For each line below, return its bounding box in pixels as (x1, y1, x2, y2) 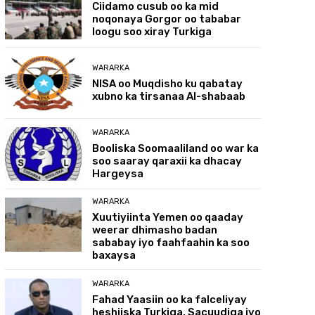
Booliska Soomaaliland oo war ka (92, 141, 259, 155)
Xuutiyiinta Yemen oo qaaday (92, 211, 244, 224)
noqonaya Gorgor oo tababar (92, 13, 242, 26)
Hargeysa (92, 167, 144, 180)
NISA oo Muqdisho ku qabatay (92, 77, 243, 90)
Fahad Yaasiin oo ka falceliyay (92, 293, 247, 307)
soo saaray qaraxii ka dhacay (92, 154, 243, 167)
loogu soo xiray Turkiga (92, 25, 212, 39)
